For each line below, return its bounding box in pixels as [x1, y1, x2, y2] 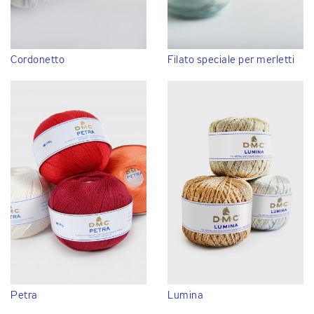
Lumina [168, 290, 203, 301]
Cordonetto [11, 55, 64, 65]
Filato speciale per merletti [168, 55, 294, 65]
